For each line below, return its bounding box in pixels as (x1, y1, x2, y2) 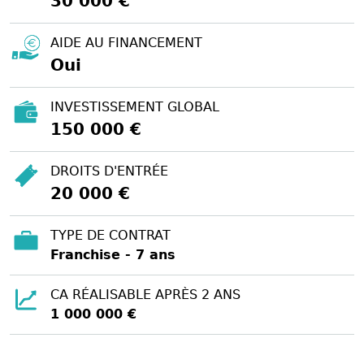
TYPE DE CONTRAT (50, 227, 171, 243)
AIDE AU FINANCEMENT (50, 34, 202, 50)
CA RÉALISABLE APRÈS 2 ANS (50, 286, 240, 302)
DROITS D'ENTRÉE (50, 162, 168, 179)
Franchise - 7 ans (50, 246, 175, 262)
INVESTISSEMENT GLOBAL (50, 98, 219, 115)
